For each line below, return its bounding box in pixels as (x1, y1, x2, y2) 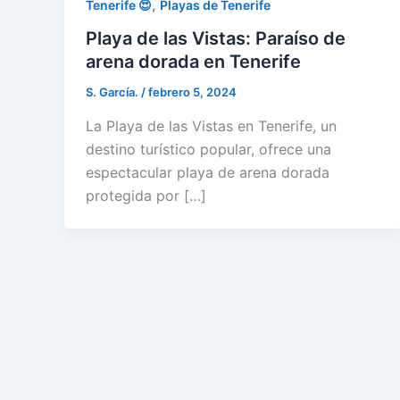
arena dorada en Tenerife (86, 51, 301, 73)
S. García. (86, 85, 141, 100)
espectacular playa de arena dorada (86, 162, 329, 181)
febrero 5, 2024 (148, 85, 237, 100)
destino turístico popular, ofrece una (86, 139, 331, 158)
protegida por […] (86, 186, 206, 204)
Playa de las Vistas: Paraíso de (86, 28, 346, 50)
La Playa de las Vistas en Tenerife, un (86, 116, 337, 135)
